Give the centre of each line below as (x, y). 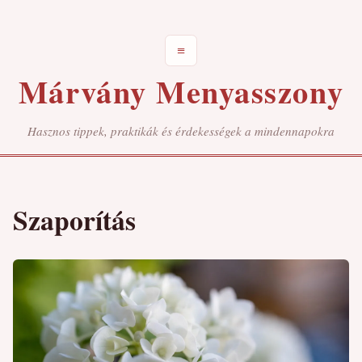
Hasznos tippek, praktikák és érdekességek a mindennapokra (181, 130)
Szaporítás (74, 219)
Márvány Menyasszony (181, 92)
